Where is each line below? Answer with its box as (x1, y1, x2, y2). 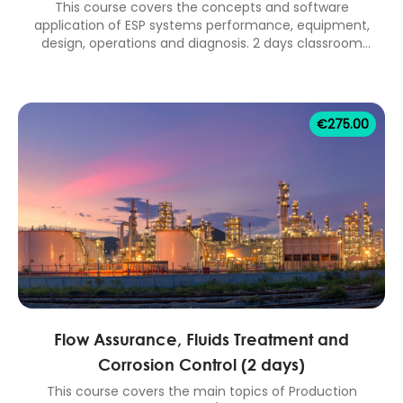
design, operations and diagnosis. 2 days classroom (40, 34, 363, 53)
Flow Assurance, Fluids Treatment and (54, 328, 349, 349)
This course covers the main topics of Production (46, 381, 357, 400)
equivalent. (166, 52, 237, 71)
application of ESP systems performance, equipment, (33, 16, 370, 35)
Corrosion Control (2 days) (98, 354, 305, 374)
